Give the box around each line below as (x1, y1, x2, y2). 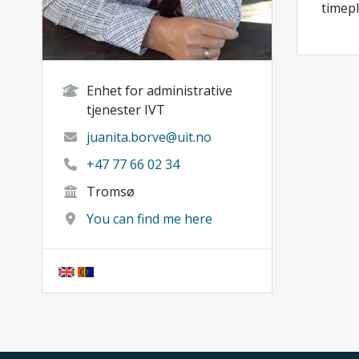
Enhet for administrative (87, 81, 232, 99)
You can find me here (87, 209, 212, 228)
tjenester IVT (87, 100, 165, 119)
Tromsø (87, 182, 135, 200)
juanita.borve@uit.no (87, 127, 212, 146)
